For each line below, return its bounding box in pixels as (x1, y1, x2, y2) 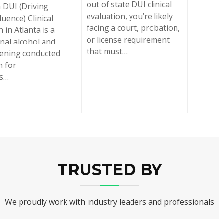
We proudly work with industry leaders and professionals (5, 197, 214, 208)
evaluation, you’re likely (86, 11, 173, 22)
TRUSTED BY (57, 160, 162, 179)
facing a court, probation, (86, 22, 180, 34)
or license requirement (86, 34, 170, 45)
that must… (86, 46, 128, 57)
